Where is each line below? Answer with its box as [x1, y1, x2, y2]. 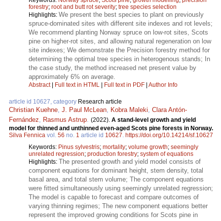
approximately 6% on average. [29, 73, 115, 80]
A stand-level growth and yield [111, 116, 196, 123]
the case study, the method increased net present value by [29, 64, 196, 72]
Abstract [29, 81, 50, 88]
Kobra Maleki [110, 106, 148, 113]
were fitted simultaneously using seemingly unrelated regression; [29, 184, 213, 192]
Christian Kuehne [9, 106, 58, 113]
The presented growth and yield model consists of [59, 157, 201, 165]
